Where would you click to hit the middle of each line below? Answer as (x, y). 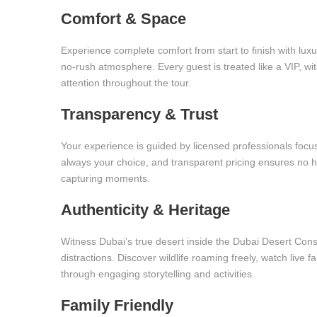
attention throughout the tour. (126, 83)
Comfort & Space (123, 19)
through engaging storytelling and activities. (158, 274)
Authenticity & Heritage (145, 210)
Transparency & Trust (139, 114)
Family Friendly (117, 305)
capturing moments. (105, 178)
